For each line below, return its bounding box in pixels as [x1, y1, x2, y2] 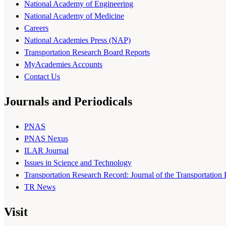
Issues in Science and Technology [24, 158, 132, 167]
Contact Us [24, 72, 60, 81]
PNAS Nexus [24, 134, 68, 143]
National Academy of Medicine [24, 11, 124, 20]
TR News [24, 182, 55, 191]
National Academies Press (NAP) [24, 35, 131, 44]
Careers [24, 23, 48, 32]
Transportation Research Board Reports [24, 47, 150, 56]
